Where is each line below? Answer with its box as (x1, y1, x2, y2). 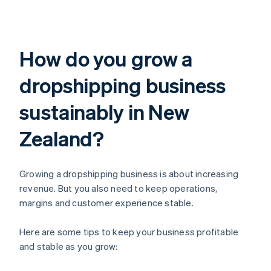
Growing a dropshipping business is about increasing (19, 168, 239, 180)
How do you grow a (19, 45, 193, 72)
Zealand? (19, 125, 105, 152)
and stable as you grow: (19, 240, 118, 253)
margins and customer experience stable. (19, 197, 194, 209)
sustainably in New (19, 99, 190, 125)
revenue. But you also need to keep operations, (19, 182, 218, 195)
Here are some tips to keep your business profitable (19, 226, 239, 238)
